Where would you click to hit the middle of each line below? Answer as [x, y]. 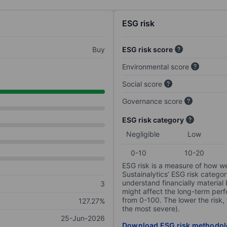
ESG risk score [147, 50]
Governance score [152, 101]
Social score [142, 84]
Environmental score [156, 67]
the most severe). [151, 209]
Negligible [143, 134]
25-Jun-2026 [83, 218]
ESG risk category [153, 120]
